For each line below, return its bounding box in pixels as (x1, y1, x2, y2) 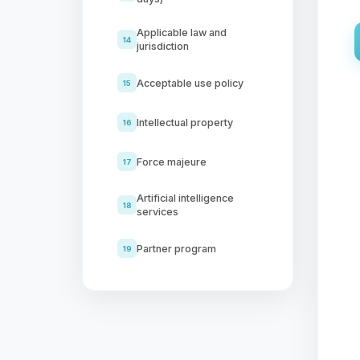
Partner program (137, 242, 216, 255)
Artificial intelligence (137, 192, 234, 204)
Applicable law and (137, 27, 227, 39)
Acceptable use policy (137, 76, 243, 89)
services (137, 206, 178, 218)
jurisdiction (137, 40, 189, 52)
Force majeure (137, 155, 207, 168)
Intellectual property (137, 116, 233, 129)
